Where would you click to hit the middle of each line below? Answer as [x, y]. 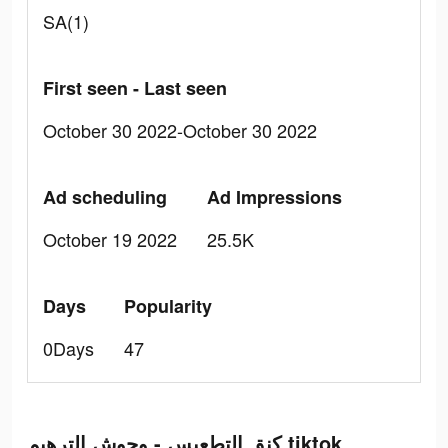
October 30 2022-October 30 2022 [180, 130]
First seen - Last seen [135, 88]
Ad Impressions [274, 197]
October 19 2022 [110, 239]
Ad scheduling [105, 197]
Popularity [168, 306]
